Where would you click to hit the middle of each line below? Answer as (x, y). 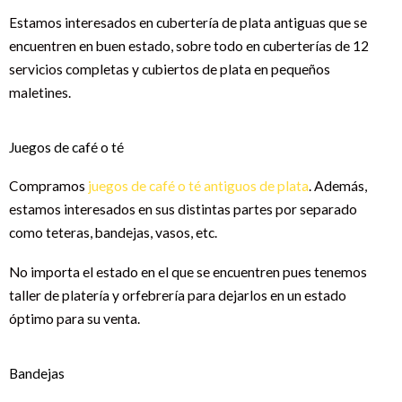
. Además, (338, 185)
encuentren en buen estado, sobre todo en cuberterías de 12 (189, 45)
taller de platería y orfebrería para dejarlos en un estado (178, 295)
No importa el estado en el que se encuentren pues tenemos (188, 271)
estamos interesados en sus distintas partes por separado (183, 209)
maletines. (40, 92)
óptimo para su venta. (74, 318)
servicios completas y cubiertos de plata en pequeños (170, 69)
